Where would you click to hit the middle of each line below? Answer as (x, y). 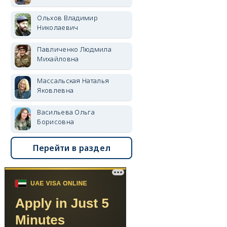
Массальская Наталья (73, 81)
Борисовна (56, 122)
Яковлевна (55, 90)
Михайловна (58, 59)
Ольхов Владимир (67, 18)
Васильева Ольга (66, 112)
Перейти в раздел (72, 148)
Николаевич (58, 27)
